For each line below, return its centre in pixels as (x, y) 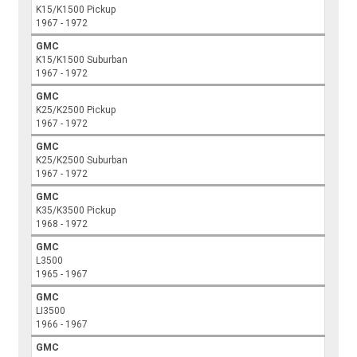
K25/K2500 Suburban (82, 161)
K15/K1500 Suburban (82, 60)
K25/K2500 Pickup (76, 110)
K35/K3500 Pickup (76, 211)
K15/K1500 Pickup (76, 10)
